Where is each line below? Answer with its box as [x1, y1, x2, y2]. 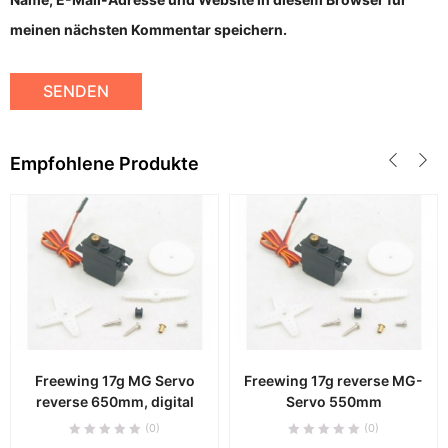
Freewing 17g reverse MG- [244, 372, 423, 390]
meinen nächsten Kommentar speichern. [10, 20, 287, 38]
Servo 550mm [285, 393, 382, 411]
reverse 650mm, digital [35, 393, 194, 411]
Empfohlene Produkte [10, 152, 199, 174]
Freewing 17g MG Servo [34, 372, 195, 390]
